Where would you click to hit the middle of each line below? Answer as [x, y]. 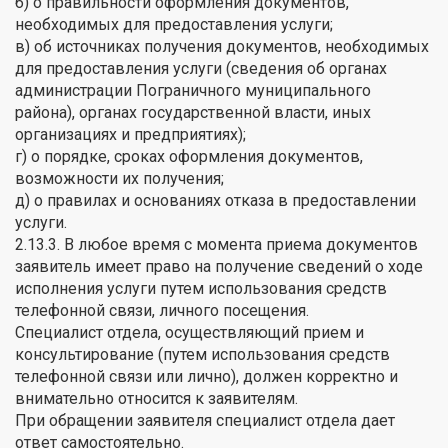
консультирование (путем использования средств [202, 354]
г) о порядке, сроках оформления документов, [189, 156]
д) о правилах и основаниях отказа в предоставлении [215, 200]
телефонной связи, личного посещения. [162, 310]
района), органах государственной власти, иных [193, 112]
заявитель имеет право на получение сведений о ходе [219, 266]
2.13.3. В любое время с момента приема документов [216, 244]
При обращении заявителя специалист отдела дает [205, 420]
